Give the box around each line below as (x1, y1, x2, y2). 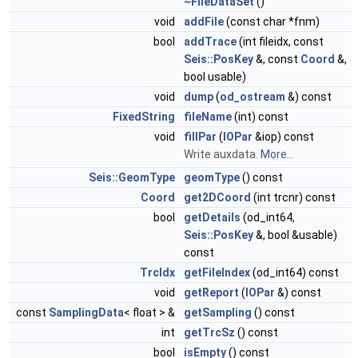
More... (261, 148, 294, 161)
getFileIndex (184, 266, 250, 279)
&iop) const (253, 130, 314, 143)
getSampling (184, 306, 252, 319)
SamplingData (49, 306, 124, 319)
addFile (184, 15, 224, 28)
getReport (184, 286, 239, 299)
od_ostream (220, 90, 285, 103)
